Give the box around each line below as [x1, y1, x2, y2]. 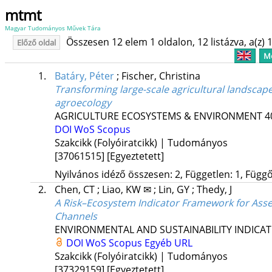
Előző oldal [16, 37, 56, 48]
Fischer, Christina [121, 69, 200, 83]
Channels [54, 209, 97, 223]
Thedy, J [196, 183, 232, 197]
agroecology [54, 96, 111, 110]
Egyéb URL [144, 236, 192, 250]
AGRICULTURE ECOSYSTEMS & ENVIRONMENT [54, 109, 262, 123]
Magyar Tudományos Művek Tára [5, 24, 101, 32]
